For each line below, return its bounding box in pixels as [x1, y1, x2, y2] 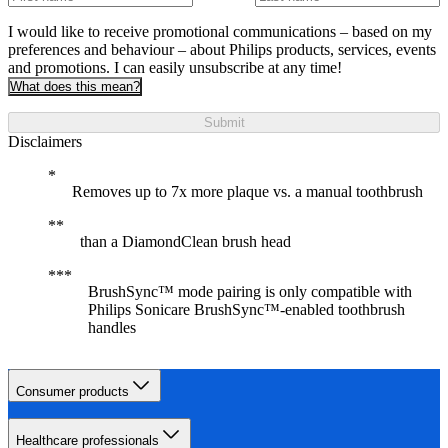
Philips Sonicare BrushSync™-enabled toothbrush [88, 301, 405, 319]
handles [88, 319, 136, 337]
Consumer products [16, 384, 129, 400]
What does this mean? [10, 79, 140, 95]
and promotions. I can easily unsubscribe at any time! [8, 59, 342, 77]
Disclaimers [8, 133, 82, 151]
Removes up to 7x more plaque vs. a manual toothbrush [72, 183, 423, 201]
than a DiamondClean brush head [80, 233, 291, 251]
